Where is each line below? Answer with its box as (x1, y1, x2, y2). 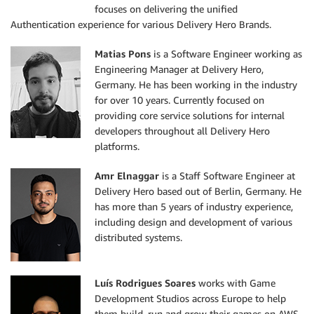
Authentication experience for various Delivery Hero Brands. (11, 18, 271, 30)
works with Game (196, 276, 275, 289)
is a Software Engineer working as (151, 47, 302, 60)
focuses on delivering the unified (95, 2, 238, 15)
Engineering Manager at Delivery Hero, (95, 62, 264, 75)
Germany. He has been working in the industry (95, 78, 297, 90)
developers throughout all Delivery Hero (95, 124, 270, 137)
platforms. (95, 139, 139, 152)
